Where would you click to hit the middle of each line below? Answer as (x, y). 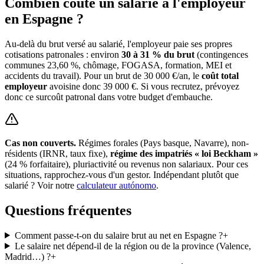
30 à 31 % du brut (158, 54)
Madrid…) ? (28, 256)
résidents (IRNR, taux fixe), (57, 153)
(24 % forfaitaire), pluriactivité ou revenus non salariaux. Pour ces (126, 164)
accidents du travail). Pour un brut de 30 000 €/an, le (103, 75)
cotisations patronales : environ (62, 54)
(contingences (221, 54)
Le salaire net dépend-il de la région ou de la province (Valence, (133, 246)
